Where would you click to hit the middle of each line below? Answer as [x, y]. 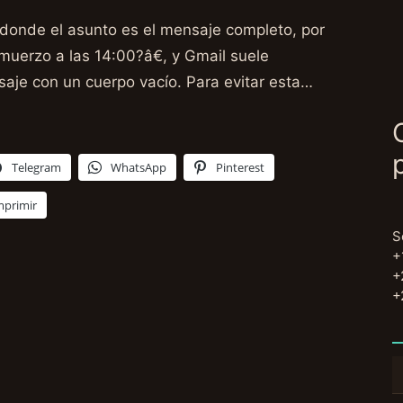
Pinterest [240, 167]
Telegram [36, 167]
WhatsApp [139, 167]
